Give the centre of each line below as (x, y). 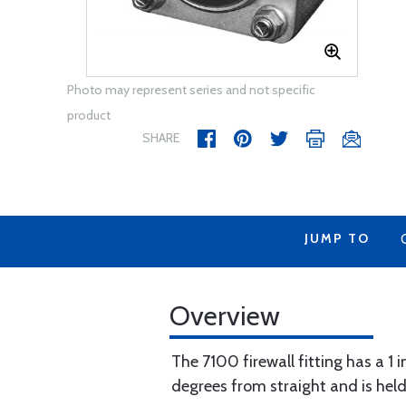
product (89, 115)
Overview (225, 316)
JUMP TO (337, 238)
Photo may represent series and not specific (191, 90)
